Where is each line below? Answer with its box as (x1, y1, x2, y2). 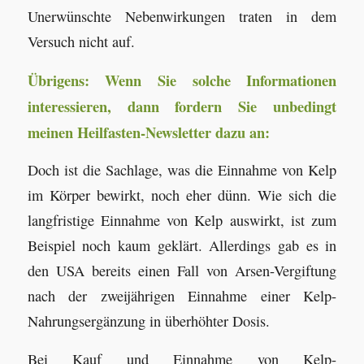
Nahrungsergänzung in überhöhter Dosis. (27, 311, 270, 331)
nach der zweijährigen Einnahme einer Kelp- (27, 286, 337, 306)
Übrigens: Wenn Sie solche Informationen (27, 68, 337, 91)
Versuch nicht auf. (27, 32, 135, 52)
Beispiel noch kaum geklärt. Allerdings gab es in (27, 236, 337, 256)
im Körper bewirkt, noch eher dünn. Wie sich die (27, 185, 337, 206)
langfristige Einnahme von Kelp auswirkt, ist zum (27, 210, 337, 231)
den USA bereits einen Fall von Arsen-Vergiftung (27, 261, 337, 281)
